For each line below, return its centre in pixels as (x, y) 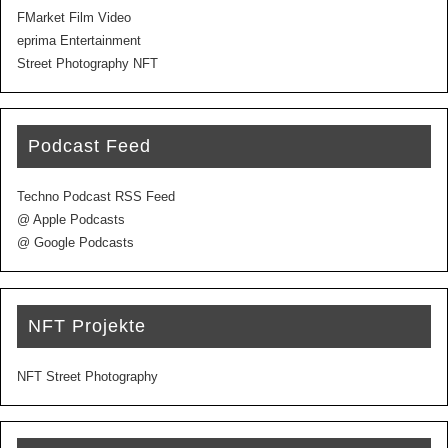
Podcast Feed (90, 146)
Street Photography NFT (88, 63)
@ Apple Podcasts (71, 220)
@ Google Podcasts (76, 243)
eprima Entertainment (79, 40)
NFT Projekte (87, 325)
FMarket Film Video (74, 17)
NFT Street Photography (88, 376)
